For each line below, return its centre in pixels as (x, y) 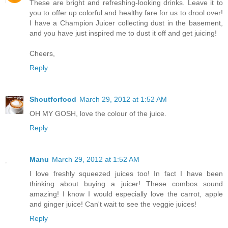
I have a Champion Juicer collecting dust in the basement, (126, 23)
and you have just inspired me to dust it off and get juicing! (123, 33)
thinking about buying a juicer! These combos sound (126, 183)
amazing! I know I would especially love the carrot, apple (126, 194)
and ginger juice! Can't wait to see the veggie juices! (113, 204)
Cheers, (42, 53)
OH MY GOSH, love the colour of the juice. (98, 113)
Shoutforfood (53, 99)
